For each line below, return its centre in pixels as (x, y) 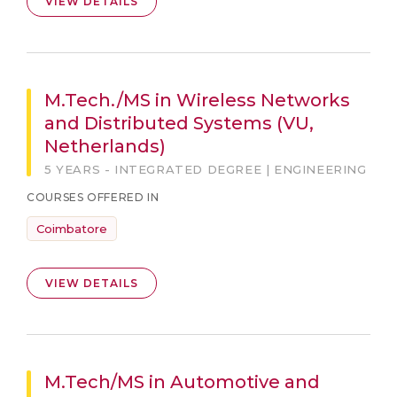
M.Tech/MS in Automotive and (182, 382)
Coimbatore (72, 229)
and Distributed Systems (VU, (179, 123)
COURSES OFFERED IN (93, 197)
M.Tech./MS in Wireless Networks (197, 100)
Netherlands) (105, 146)
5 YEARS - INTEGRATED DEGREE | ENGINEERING (206, 169)
